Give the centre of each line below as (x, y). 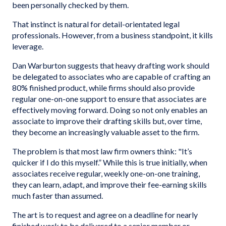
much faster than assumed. (58, 195)
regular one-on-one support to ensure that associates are (109, 99)
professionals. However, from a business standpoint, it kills (112, 35)
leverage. (29, 46)
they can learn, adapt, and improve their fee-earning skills (109, 184)
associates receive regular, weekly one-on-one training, (106, 173)
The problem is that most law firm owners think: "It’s (102, 151)
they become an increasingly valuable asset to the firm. (106, 132)
